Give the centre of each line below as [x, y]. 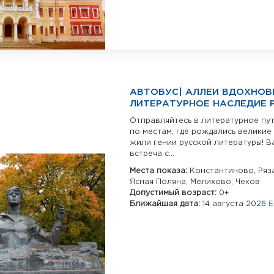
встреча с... [152, 154]
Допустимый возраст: [174, 193]
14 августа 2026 [235, 204]
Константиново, [224, 171]
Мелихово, [213, 182]
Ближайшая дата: [166, 204]
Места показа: [160, 171]
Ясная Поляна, [160, 182]
